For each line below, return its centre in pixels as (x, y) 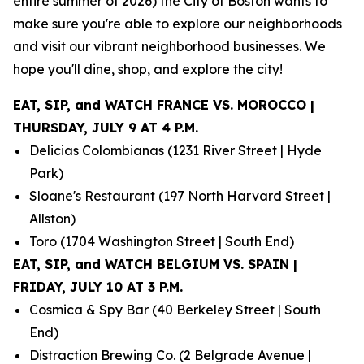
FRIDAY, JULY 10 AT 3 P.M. (98, 287)
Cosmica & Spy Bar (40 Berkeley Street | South (175, 310)
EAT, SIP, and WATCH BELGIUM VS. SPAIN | (155, 264)
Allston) (52, 219)
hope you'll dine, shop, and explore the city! (148, 69)
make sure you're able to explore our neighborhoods (178, 24)
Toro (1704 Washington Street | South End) (162, 241)
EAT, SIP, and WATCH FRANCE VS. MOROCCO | (164, 105)
